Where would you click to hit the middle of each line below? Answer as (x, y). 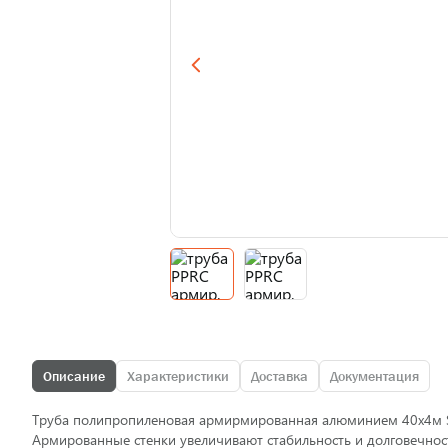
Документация (374, 376)
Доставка (279, 376)
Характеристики (178, 376)
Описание (74, 376)
